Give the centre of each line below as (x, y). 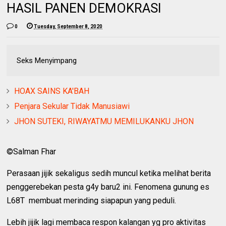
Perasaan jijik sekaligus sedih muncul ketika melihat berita (109, 174)
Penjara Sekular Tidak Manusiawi (72, 106)
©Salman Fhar (32, 152)
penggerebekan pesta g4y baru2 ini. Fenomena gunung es (108, 187)
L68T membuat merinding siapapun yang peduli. (92, 201)
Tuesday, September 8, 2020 (68, 27)
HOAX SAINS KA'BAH (52, 91)
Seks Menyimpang (47, 61)
